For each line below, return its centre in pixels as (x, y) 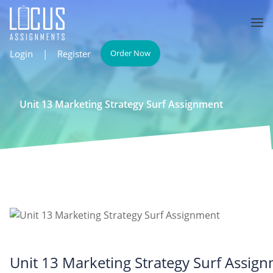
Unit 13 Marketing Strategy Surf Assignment (121, 104)
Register (74, 53)
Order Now (130, 53)
